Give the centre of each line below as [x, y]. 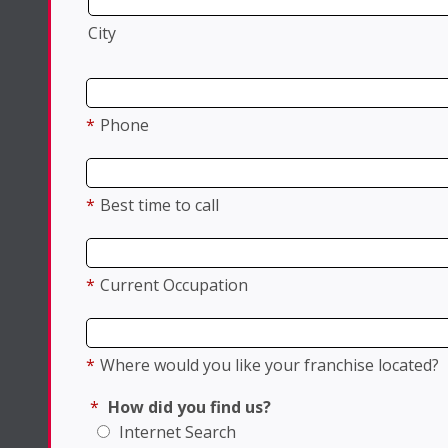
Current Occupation [174, 285]
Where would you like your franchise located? [269, 365]
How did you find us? [189, 407]
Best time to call [159, 205]
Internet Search [175, 432]
